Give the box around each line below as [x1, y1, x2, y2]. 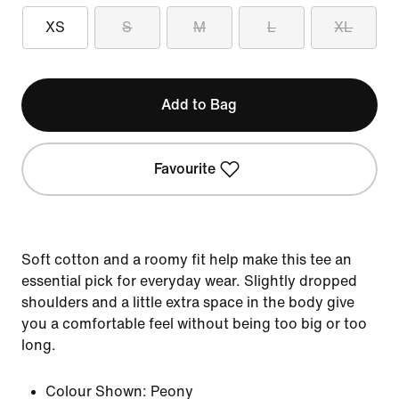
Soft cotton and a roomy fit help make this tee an [21, 252, 352, 267]
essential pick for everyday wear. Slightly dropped [21, 273, 357, 289]
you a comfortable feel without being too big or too [21, 316, 367, 331]
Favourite [154, 161, 216, 176]
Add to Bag [161, 97, 238, 112]
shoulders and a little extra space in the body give [21, 295, 354, 310]
